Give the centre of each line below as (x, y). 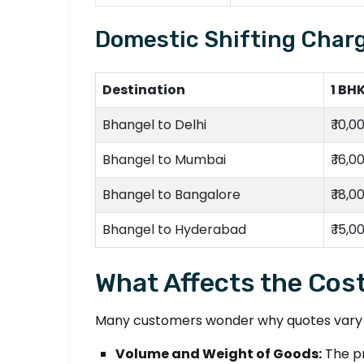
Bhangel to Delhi (154, 125)
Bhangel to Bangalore (171, 195)
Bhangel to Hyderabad (174, 230)
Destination (144, 90)
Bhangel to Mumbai (164, 160)
